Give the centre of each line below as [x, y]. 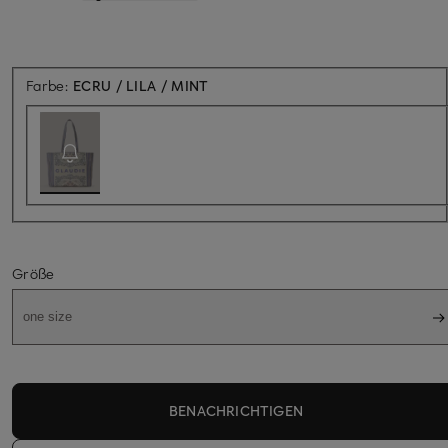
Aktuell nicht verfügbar [283, 84]
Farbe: [50, 85]
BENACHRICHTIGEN [236, 410]
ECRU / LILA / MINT [141, 85]
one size [47, 317]
